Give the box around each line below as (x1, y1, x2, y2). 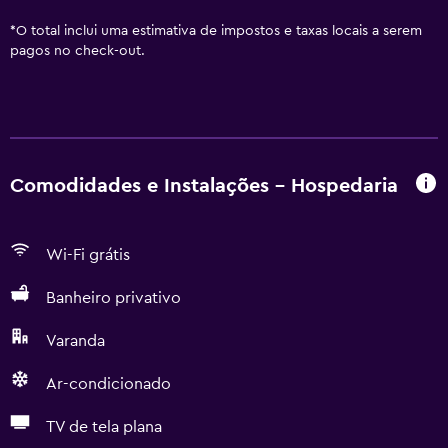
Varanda (46, 333, 105, 349)
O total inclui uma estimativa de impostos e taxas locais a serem (16, 24, 422, 38)
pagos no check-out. (10, 44, 145, 58)
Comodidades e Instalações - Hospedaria (10, 175, 398, 196)
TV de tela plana (46, 419, 162, 435)
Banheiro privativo (46, 290, 181, 306)
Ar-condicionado (46, 376, 171, 392)
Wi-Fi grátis (46, 247, 130, 263)
